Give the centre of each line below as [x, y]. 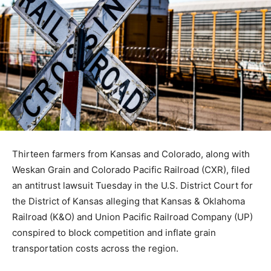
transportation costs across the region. [95, 248]
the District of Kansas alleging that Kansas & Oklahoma [129, 201]
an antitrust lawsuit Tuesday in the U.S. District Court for [132, 185]
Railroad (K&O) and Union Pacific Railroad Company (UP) [132, 217]
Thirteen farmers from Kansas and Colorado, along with [131, 154]
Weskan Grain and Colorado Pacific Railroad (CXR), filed [131, 169]
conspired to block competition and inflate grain [114, 232]
